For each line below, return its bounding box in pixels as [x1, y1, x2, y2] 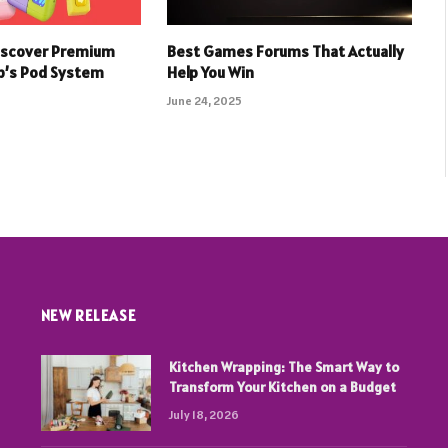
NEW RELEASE [40, 306, 137, 326]
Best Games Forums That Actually [166, 41, 404, 62]
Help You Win [166, 62, 254, 83]
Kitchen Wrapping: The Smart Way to [168, 358, 399, 377]
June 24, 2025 [166, 93, 242, 109]
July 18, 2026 [168, 407, 239, 423]
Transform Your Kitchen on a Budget [168, 378, 396, 397]
